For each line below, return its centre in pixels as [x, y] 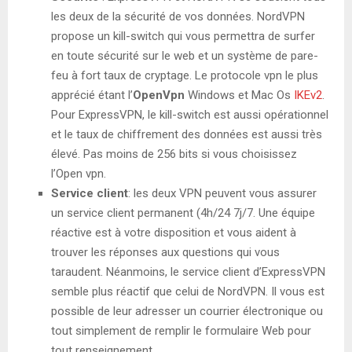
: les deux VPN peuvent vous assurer [222, 193]
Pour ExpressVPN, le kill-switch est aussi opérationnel [190, 114]
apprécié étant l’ [92, 95]
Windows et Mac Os [239, 95]
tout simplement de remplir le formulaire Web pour [181, 330]
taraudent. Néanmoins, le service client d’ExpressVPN [188, 271]
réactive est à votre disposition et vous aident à [174, 232]
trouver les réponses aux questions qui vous [165, 252]
